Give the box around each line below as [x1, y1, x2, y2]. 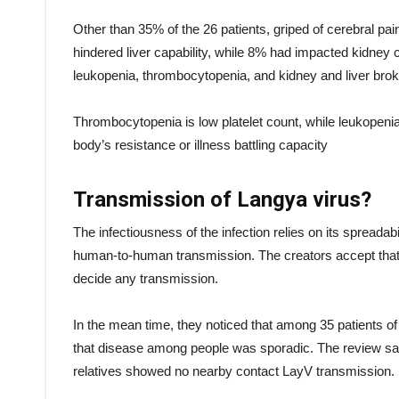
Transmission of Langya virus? [73, 187, 371, 212]
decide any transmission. [73, 271, 218, 286]
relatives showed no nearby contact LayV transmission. [73, 363, 395, 379]
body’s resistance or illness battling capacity [73, 137, 328, 152]
